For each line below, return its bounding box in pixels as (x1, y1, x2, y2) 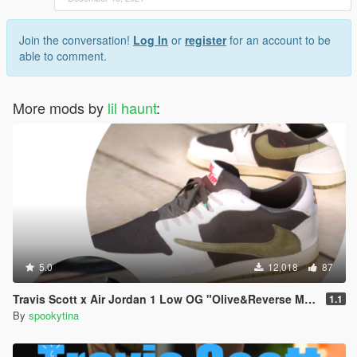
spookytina (29, 308, 79, 324)
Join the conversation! (19, 32, 133, 49)
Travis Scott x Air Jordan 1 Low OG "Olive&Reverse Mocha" (13, 291, 304, 308)
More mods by (13, 97, 108, 119)
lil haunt (108, 97, 156, 119)
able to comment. (19, 48, 107, 65)
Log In (133, 32, 168, 49)
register (185, 32, 226, 49)
